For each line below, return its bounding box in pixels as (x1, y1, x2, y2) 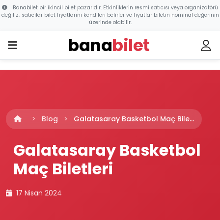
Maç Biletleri (13, 158, 113, 180)
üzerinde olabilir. (88, 19, 132, 26)
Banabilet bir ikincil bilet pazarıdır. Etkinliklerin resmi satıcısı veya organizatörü (11, 4, 218, 11)
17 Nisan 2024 (14, 188, 62, 198)
